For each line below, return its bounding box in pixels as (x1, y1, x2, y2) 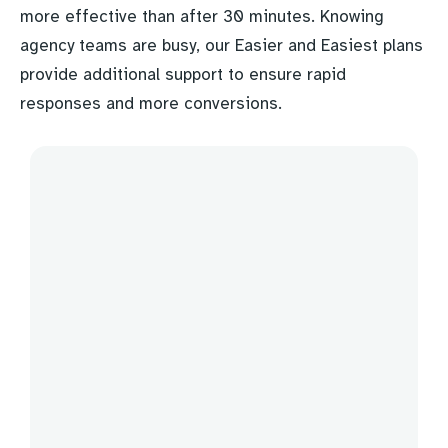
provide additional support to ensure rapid (20, 64, 346, 85)
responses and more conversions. (20, 93, 282, 114)
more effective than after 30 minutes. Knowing (20, 6, 384, 27)
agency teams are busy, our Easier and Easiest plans (20, 35, 423, 56)
